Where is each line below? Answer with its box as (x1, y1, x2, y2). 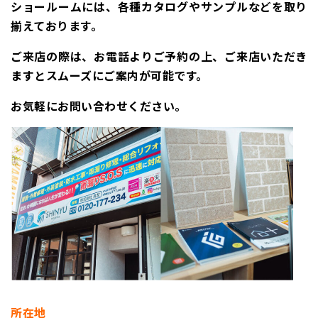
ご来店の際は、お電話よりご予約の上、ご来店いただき (11, 47, 307, 65)
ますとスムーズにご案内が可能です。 (11, 66, 208, 84)
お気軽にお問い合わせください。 (11, 97, 187, 114)
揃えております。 (11, 16, 102, 34)
